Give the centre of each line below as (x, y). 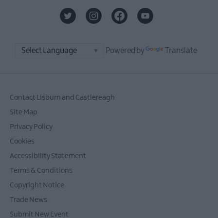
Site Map (24, 112)
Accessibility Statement (48, 156)
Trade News (28, 200)
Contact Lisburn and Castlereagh (62, 98)
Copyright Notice (37, 185)
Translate (181, 51)
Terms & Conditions (41, 171)
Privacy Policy (31, 127)
